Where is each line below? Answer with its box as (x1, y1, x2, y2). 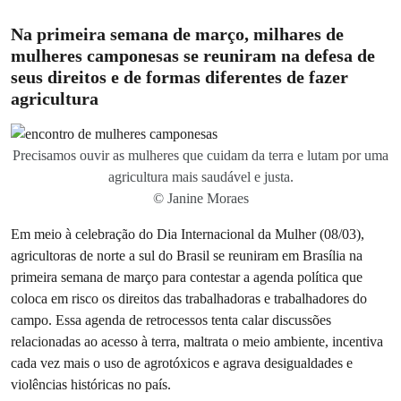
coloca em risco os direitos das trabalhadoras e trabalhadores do (11, 290, 367, 307)
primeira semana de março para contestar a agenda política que (11, 269, 363, 286)
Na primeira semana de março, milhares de (11, 24, 344, 44)
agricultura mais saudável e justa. (107, 169, 294, 184)
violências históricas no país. (11, 376, 171, 393)
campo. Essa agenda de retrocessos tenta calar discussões (11, 311, 331, 328)
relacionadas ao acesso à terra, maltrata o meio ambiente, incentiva (11, 333, 383, 350)
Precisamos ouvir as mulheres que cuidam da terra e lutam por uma (13, 148, 388, 163)
